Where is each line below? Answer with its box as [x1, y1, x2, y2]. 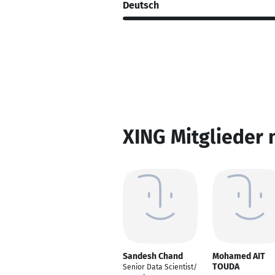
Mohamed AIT [212, 251, 265, 261]
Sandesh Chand [123, 251, 183, 261]
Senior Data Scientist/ [123, 263, 197, 271]
